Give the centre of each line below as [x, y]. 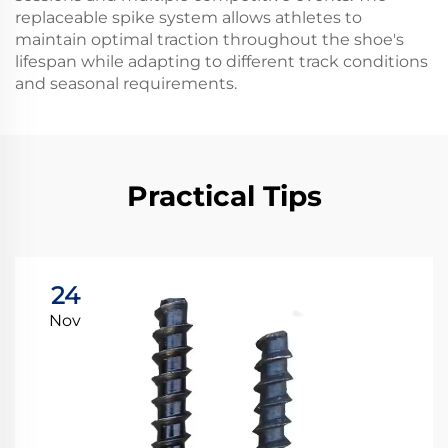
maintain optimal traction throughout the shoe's [209, 39]
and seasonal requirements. [126, 83]
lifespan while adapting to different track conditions [221, 61]
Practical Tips [224, 196]
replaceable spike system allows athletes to [188, 17]
